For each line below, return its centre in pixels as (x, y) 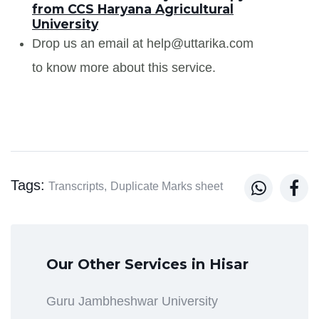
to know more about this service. (124, 67)
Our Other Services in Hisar (147, 264)
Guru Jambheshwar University (132, 301)
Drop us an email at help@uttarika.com (143, 43)
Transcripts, (78, 186)
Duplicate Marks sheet (167, 186)
